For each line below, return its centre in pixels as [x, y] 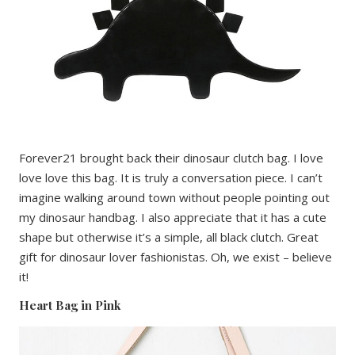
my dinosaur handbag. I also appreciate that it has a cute [173, 217]
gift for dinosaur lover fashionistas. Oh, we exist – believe [176, 256]
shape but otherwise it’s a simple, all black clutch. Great [169, 237]
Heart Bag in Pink [70, 305]
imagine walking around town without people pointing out [174, 197]
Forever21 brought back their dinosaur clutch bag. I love [171, 157]
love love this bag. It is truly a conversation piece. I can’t [171, 177]
